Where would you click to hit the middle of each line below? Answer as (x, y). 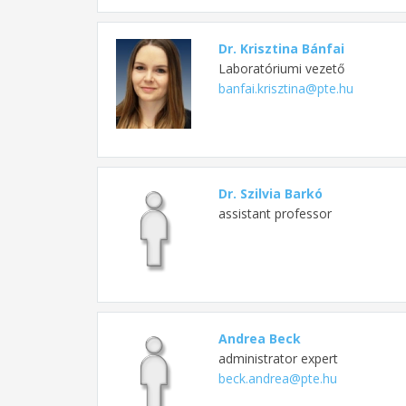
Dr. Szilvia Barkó (270, 193)
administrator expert (278, 358)
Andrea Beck (259, 338)
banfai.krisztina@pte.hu (285, 88)
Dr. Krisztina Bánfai (281, 48)
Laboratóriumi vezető (281, 68)
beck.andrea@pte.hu (277, 378)
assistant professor (275, 213)
